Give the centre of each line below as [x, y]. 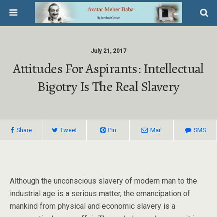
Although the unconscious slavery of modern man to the [103, 181]
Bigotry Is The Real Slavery [108, 86]
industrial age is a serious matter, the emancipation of [100, 194]
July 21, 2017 [108, 51]
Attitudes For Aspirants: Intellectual [108, 69]
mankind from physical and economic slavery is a [93, 206]
